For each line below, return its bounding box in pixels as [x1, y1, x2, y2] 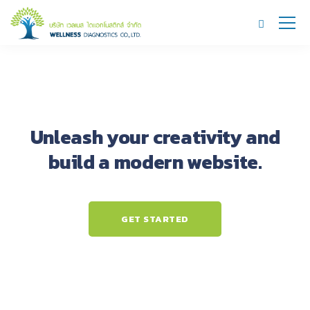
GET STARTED [121, 212, 189, 226]
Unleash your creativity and [30, 122, 280, 152]
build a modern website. [48, 147, 262, 176]
